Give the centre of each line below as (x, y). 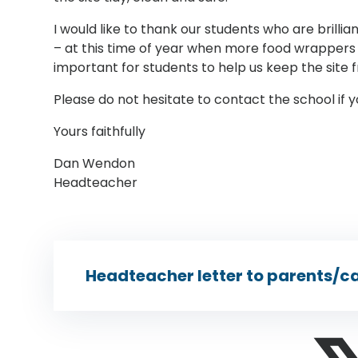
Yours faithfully (100, 131)
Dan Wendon (95, 163)
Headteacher (96, 182)
